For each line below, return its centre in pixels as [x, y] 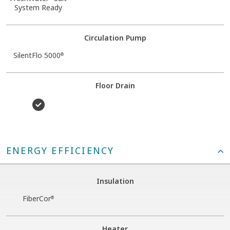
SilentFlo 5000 [37, 55]
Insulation [115, 181]
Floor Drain [115, 85]
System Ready [39, 7]
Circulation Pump [115, 37]
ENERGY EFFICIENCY [60, 150]
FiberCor [37, 198]
